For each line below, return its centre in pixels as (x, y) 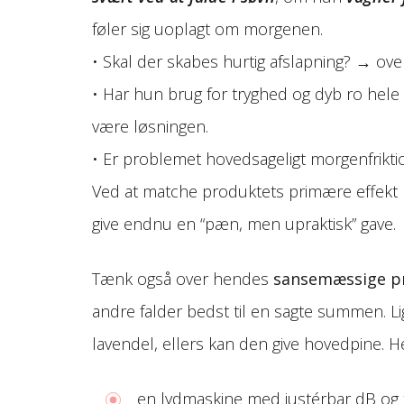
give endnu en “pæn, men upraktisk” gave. (244, 223)
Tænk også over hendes (183, 278)
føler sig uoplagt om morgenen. (207, 28)
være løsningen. (150, 126)
